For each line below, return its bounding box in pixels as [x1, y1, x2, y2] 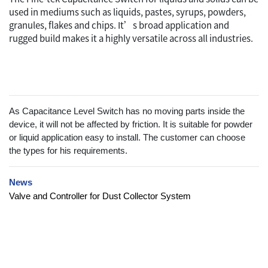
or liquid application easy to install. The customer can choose [9, 132, 245, 143]
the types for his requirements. [9, 145, 127, 156]
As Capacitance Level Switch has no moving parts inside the [9, 106, 245, 117]
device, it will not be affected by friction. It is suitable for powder [9, 119, 252, 130]
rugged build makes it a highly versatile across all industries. [9, 31, 253, 44]
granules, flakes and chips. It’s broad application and [9, 18, 229, 31]
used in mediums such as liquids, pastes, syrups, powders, [9, 5, 246, 18]
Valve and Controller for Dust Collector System [9, 191, 191, 202]
